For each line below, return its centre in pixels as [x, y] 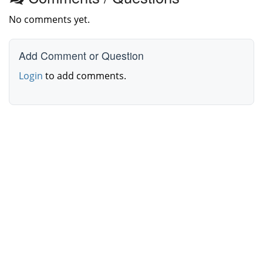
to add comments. [85, 76]
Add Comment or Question [81, 56]
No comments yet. [49, 20]
